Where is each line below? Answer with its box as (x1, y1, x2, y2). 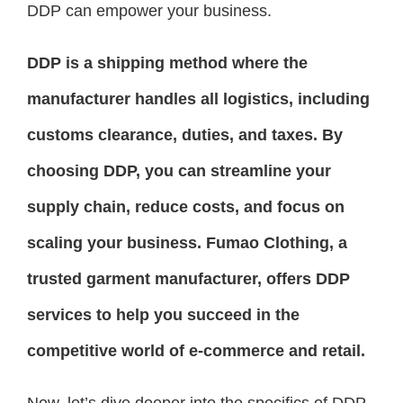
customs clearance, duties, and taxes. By (27, 126, 343, 144)
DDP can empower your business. (27, 2, 272, 20)
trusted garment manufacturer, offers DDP (27, 270, 350, 288)
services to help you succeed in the (27, 306, 300, 324)
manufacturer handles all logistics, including (27, 90, 370, 108)
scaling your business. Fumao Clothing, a (27, 234, 347, 252)
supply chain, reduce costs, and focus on (27, 198, 345, 216)
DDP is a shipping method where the (27, 54, 308, 72)
